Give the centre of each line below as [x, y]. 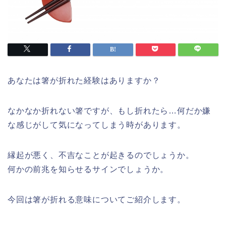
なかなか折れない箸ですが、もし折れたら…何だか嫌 [109, 110]
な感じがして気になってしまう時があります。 [97, 125]
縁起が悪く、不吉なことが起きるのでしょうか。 [101, 155]
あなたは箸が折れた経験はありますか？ [84, 80]
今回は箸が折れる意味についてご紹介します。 [97, 199]
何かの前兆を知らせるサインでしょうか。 [88, 169]
